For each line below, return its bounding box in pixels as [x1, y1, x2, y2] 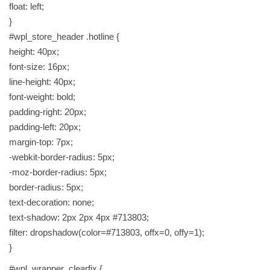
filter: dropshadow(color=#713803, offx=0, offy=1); [9, 227, 204, 238]
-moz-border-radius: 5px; [9, 167, 107, 178]
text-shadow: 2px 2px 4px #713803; [9, 212, 149, 223]
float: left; [9, 1, 44, 12]
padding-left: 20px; [9, 122, 81, 133]
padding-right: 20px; [9, 107, 86, 118]
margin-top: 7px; [9, 137, 73, 148]
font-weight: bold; [9, 92, 75, 102]
